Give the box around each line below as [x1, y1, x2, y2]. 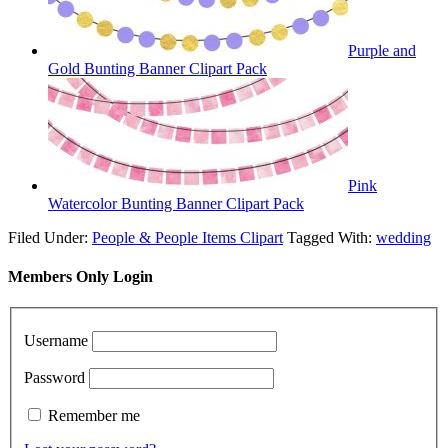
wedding [376, 228, 431, 246]
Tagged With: [287, 228, 376, 246]
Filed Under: [8, 228, 92, 246]
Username [24, 331, 88, 349]
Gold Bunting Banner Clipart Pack [48, 59, 267, 77]
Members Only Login [8, 268, 153, 286]
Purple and [348, 41, 416, 59]
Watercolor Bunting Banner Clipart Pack [48, 194, 304, 212]
